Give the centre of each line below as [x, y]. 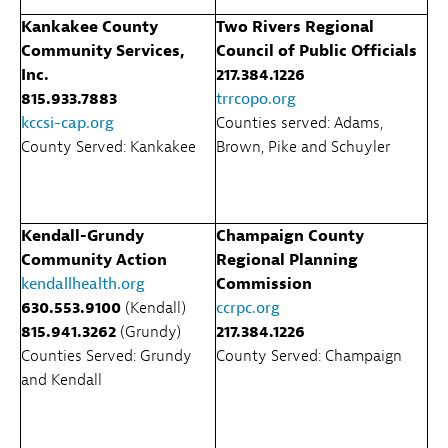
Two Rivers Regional [295, 26]
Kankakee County [89, 26]
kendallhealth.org [83, 283]
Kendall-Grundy [82, 235]
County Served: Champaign [309, 355]
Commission [264, 283]
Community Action [94, 259]
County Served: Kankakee [108, 146]
